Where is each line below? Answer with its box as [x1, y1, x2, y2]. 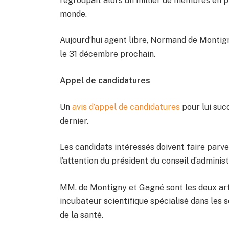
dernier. [60, 116, 89, 126]
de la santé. [60, 210, 104, 220]
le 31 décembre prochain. [60, 49, 156, 59]
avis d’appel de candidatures [72, 102, 180, 112]
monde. [60, 9, 87, 19]
